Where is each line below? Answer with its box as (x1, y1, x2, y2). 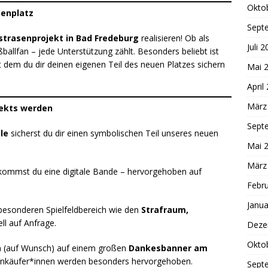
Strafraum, (141, 204, 188, 216)
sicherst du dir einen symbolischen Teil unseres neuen (8, 127, 218, 139)
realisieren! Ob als (139, 32, 209, 44)
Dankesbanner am (129, 242, 208, 254)
